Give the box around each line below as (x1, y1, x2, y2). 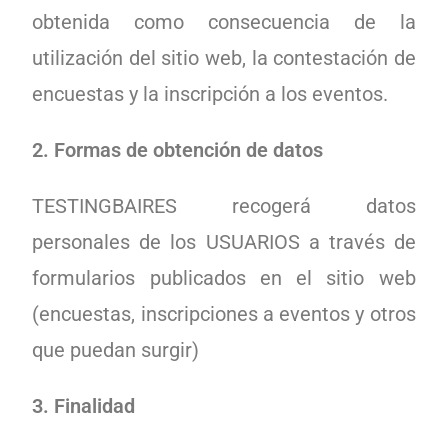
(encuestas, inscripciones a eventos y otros (32, 302, 416, 326)
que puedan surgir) (32, 338, 200, 362)
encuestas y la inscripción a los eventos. (32, 82, 389, 106)
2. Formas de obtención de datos (32, 138, 324, 162)
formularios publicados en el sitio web (32, 266, 416, 290)
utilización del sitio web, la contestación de (32, 46, 416, 70)
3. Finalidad (32, 394, 136, 418)
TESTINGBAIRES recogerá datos (32, 194, 416, 218)
